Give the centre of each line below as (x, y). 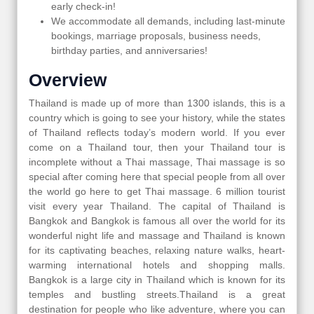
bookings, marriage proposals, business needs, (156, 35)
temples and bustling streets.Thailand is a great (157, 294)
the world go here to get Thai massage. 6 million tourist (157, 191)
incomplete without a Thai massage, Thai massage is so (157, 162)
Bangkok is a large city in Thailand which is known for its (157, 279)
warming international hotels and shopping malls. (157, 265)
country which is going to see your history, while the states (157, 117)
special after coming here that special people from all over (157, 176)
